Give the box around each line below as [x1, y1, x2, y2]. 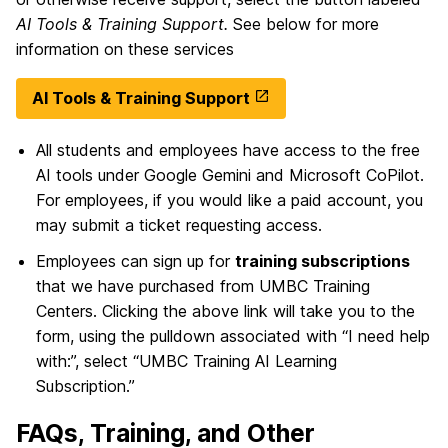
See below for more [233, 14, 379, 34]
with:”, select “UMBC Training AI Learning [36, 350, 337, 371]
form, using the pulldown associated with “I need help [36, 325, 430, 346]
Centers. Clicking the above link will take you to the [36, 300, 415, 321]
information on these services [16, 39, 234, 59]
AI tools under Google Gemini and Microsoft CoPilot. [36, 165, 424, 186]
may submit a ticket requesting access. [36, 215, 322, 236]
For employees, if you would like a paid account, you [36, 190, 423, 211]
